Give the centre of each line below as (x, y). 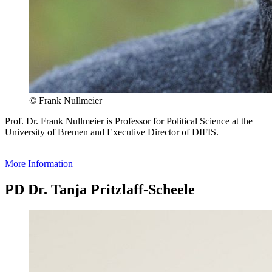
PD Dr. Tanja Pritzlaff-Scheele (100, 189)
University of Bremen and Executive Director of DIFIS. (112, 132)
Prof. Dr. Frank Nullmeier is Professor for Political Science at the (129, 121)
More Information (39, 163)
